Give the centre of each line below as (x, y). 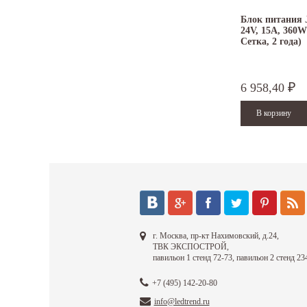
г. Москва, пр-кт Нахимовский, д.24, (216, 236)
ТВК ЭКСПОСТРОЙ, (191, 247)
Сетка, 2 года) (271, 42)
